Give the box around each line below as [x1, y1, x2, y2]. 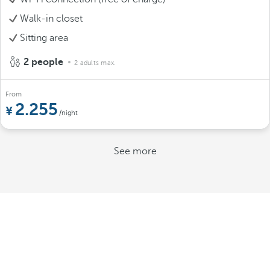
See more [113, 146, 157, 157]
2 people [21, 57, 66, 67]
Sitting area [20, 33, 68, 43]
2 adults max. [74, 59, 116, 67]
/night [59, 109, 78, 117]
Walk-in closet [20, 13, 83, 24]
